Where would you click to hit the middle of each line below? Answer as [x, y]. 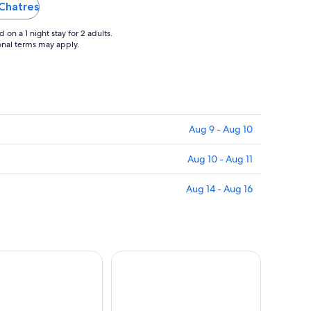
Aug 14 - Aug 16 [219, 189]
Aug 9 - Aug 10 [221, 129]
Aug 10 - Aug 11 [220, 159]
